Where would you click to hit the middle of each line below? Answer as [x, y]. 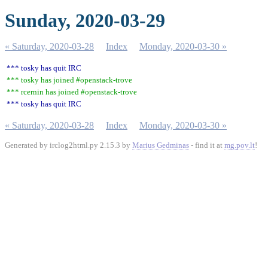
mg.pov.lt [240, 145]
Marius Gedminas [161, 145]
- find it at [207, 145]
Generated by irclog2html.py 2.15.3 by [68, 145]
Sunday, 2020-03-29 [85, 20]
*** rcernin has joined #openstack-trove [72, 92]
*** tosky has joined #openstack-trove [69, 80]
